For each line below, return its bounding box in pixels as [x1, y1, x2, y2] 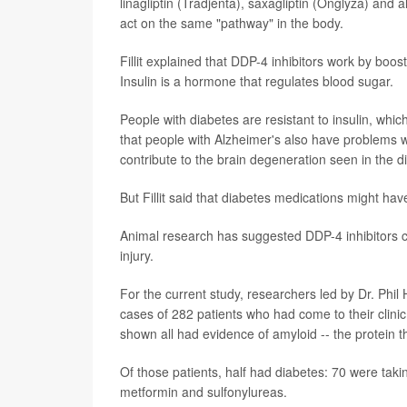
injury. [120, 245, 154, 264]
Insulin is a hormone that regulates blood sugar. [120, 71, 393, 90]
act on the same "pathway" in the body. [120, 13, 343, 32]
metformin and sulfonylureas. [120, 382, 287, 401]
